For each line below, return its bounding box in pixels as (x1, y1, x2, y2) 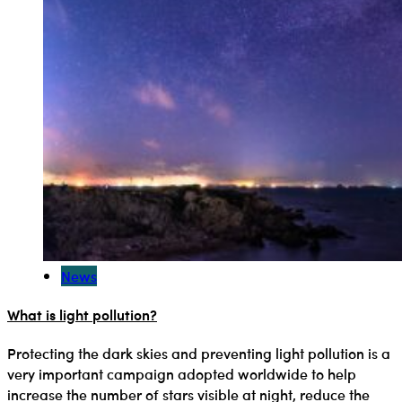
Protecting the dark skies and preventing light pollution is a (7, 342, 390, 363)
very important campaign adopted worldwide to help (7, 363, 356, 384)
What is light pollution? (7, 303, 157, 325)
